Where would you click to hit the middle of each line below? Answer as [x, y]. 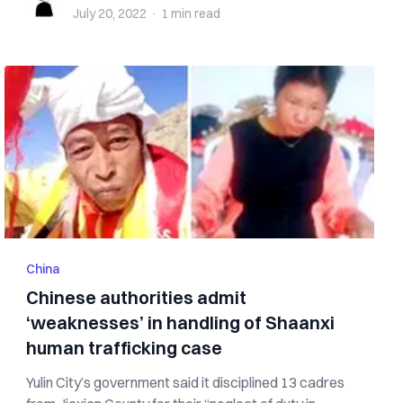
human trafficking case [125, 348]
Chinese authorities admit [137, 297]
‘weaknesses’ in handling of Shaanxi [181, 322]
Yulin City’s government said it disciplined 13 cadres [186, 382]
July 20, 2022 [110, 13]
